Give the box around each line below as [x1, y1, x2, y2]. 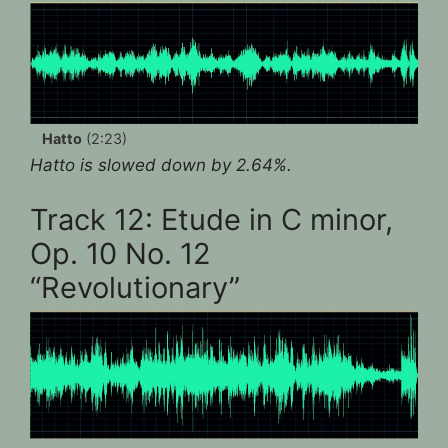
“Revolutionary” [30, 270, 240, 306]
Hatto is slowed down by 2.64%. [30, 154, 292, 175]
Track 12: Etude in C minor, [30, 202, 393, 238]
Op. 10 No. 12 [30, 236, 211, 272]
